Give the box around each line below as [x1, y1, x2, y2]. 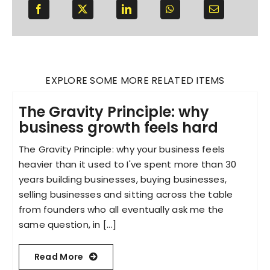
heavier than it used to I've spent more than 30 [18, 157, 237, 171]
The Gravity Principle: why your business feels [18, 142, 225, 155]
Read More [34, 250, 84, 263]
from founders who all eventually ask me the [18, 202, 224, 216]
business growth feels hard [18, 117, 218, 137]
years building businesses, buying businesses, [18, 172, 227, 186]
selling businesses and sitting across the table [18, 187, 233, 201]
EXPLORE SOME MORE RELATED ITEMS [45, 73, 225, 87]
